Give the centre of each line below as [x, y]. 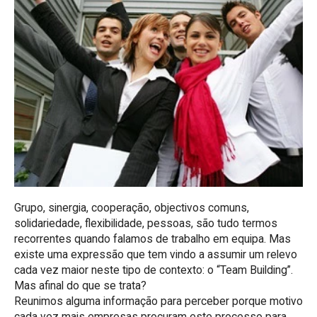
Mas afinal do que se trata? [80, 286]
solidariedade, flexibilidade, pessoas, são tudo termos [145, 224]
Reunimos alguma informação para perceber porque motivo [158, 301]
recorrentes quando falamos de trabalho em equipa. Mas [152, 239]
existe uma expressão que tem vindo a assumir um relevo [155, 255]
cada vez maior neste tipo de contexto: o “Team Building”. [153, 270]
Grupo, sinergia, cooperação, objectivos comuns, [131, 208]
